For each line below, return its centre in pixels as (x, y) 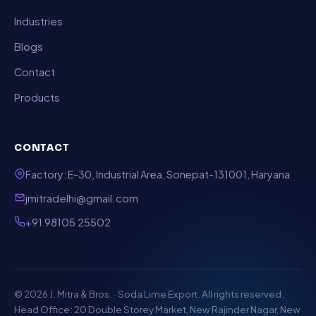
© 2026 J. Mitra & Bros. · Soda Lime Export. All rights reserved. (149, 294)
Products (37, 97)
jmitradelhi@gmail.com (82, 198)
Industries (38, 21)
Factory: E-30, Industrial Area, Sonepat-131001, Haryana (158, 174)
